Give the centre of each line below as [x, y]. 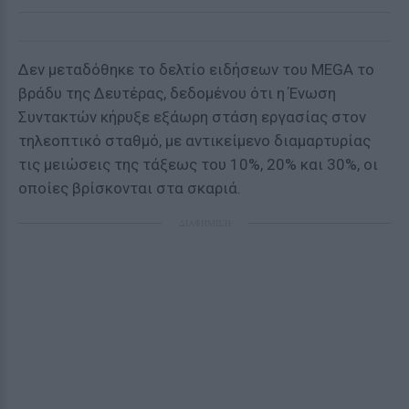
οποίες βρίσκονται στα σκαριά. [130, 188]
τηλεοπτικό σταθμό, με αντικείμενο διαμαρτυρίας [194, 141]
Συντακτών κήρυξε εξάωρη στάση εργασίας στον [192, 117]
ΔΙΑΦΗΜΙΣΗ [204, 223]
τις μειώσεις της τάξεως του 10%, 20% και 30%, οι [198, 164]
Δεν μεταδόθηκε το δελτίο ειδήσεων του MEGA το [196, 69]
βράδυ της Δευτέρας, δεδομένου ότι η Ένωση [177, 93]
